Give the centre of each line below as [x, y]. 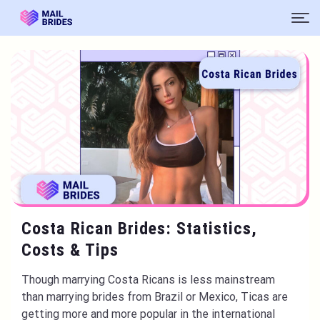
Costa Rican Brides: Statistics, [139, 229]
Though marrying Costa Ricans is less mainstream [148, 280]
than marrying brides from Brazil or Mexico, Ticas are [155, 297]
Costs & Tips [70, 250]
